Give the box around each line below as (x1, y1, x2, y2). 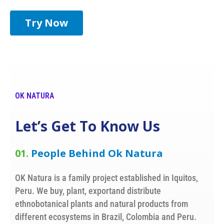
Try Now (25, 16, 68, 30)
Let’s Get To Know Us (15, 116, 160, 136)
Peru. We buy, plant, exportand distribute (15, 185, 161, 196)
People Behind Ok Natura (31, 146, 163, 160)
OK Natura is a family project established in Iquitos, (15, 172, 198, 183)
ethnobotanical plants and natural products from (15, 198, 188, 209)
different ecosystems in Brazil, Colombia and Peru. (15, 211, 196, 222)
